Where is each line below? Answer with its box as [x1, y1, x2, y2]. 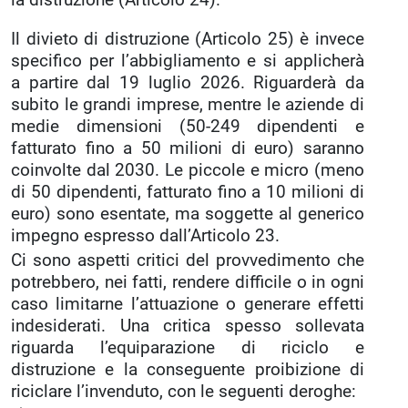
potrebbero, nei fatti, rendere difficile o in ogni [11, 271, 364, 292]
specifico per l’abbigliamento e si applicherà [11, 50, 364, 71]
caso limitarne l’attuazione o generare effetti [11, 293, 364, 314]
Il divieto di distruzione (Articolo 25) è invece [11, 28, 364, 49]
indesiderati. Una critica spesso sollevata [11, 315, 364, 336]
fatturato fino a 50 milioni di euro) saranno [11, 138, 364, 158]
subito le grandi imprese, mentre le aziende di [11, 94, 364, 115]
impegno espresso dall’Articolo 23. [11, 225, 280, 246]
